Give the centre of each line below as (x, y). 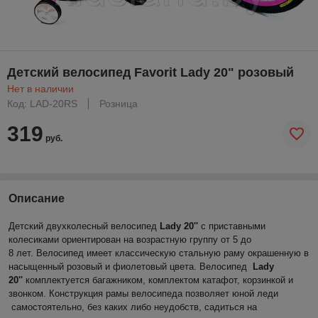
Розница (119, 103)
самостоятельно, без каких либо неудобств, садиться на (133, 307)
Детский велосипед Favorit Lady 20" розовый (150, 72)
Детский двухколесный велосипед (84, 226)
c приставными (233, 226)
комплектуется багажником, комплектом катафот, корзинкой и (159, 280)
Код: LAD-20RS (42, 103)
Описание (37, 198)
